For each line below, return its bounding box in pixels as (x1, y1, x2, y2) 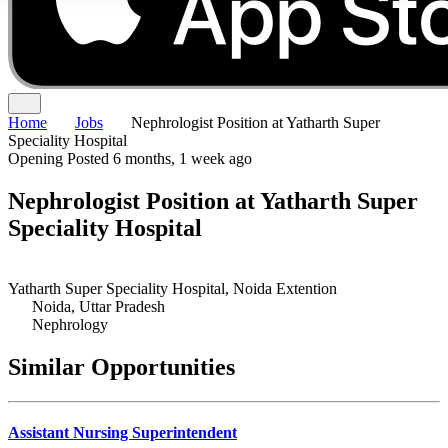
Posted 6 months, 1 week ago (67, 150, 252, 167)
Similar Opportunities (8, 353, 235, 380)
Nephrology (32, 315, 108, 333)
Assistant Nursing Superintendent (8, 423, 237, 441)
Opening (8, 150, 67, 167)
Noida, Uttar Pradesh (32, 297, 165, 315)
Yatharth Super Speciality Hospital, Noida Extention (8, 279, 337, 297)
